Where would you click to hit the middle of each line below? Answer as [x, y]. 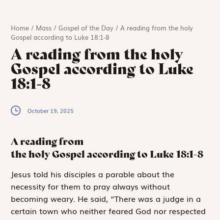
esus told [31, 174]
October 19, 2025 [51, 111]
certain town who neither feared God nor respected [109, 210]
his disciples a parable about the [111, 174]
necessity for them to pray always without [91, 186]
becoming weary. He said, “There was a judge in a [106, 198]
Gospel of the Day [86, 28]
